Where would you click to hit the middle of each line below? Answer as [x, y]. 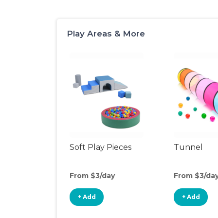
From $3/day [92, 176]
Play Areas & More [106, 34]
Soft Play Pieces [100, 147]
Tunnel [188, 147]
